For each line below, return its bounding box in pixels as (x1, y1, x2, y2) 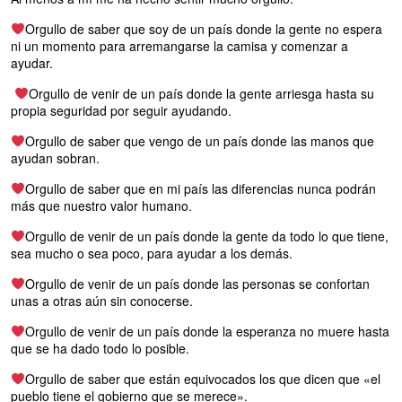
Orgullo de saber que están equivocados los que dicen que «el (24, 369, 380, 388)
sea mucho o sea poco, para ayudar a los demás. (11, 243, 293, 262)
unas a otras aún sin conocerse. (11, 291, 193, 310)
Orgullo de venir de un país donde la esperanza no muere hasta (24, 321, 389, 340)
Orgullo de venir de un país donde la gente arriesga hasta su (28, 83, 374, 102)
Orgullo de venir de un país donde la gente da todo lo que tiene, (24, 226, 389, 245)
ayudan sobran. (11, 148, 100, 167)
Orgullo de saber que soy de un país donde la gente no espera (24, 19, 382, 38)
